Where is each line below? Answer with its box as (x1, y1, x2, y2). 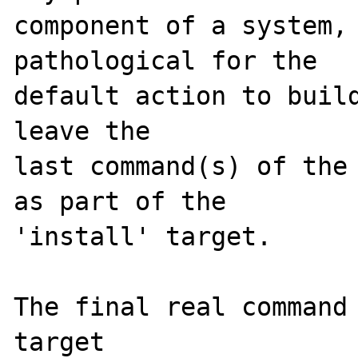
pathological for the (14, 46, 318, 75)
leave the (14, 117, 151, 145)
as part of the (14, 187, 227, 216)
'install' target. (14, 222, 272, 251)
